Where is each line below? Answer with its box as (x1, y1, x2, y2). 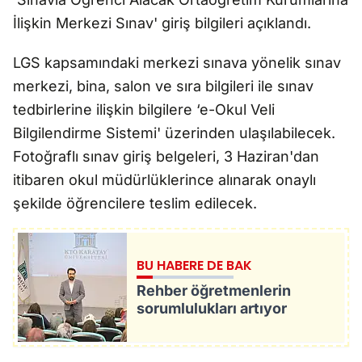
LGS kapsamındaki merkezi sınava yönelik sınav (13, 54, 341, 71)
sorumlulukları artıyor (136, 300, 287, 318)
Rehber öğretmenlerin (136, 282, 291, 300)
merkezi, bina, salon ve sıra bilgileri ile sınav (13, 78, 314, 95)
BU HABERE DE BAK (136, 256, 252, 276)
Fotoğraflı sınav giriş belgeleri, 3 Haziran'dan (13, 148, 319, 165)
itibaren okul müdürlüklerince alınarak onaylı (13, 171, 316, 188)
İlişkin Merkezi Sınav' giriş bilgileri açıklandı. (13, 15, 315, 32)
